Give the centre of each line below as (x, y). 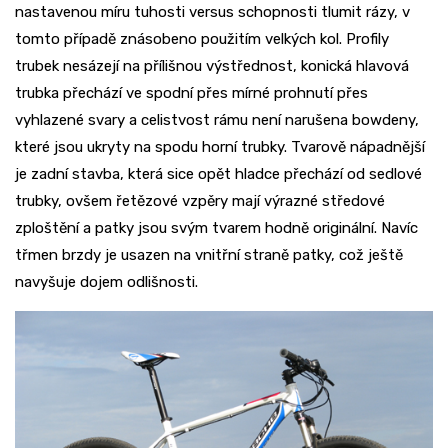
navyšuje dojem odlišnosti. (106, 282)
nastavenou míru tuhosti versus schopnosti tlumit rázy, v (212, 12)
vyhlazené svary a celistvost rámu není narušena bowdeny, (217, 120)
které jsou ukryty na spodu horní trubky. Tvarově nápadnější (220, 147)
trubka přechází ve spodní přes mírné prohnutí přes (191, 93)
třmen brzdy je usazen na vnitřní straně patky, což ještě (209, 255)
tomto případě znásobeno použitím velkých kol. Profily (202, 39)
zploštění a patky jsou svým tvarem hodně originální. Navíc (216, 228)
